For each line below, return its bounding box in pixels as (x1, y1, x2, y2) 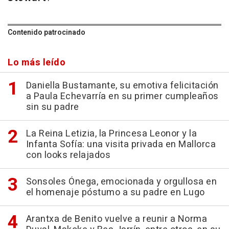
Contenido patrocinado (8, 27, 85, 38)
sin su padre (26, 100, 79, 114)
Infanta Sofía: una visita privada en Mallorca (26, 138, 216, 152)
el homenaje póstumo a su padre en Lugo (26, 186, 205, 200)
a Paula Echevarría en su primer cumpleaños (26, 89, 219, 104)
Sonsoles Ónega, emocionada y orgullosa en (26, 175, 217, 189)
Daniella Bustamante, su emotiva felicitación (26, 79, 219, 93)
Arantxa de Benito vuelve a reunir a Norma (26, 212, 207, 226)
